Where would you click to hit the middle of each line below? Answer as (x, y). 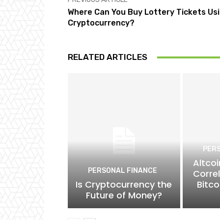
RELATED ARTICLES (108, 57)
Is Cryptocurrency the (124, 184)
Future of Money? (124, 195)
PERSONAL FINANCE (123, 170)
